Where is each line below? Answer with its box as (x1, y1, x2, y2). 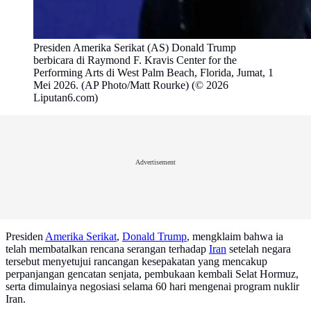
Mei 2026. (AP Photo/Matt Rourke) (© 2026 (33, 79, 228, 92)
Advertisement (135, 158, 176, 166)
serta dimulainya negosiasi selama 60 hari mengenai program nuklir (6, 280, 299, 293)
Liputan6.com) (33, 92, 98, 104)
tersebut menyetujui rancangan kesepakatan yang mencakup (6, 255, 267, 268)
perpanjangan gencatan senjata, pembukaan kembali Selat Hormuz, (6, 268, 299, 280)
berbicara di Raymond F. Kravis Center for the (33, 54, 237, 67)
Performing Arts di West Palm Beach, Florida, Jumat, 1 (33, 67, 274, 79)
